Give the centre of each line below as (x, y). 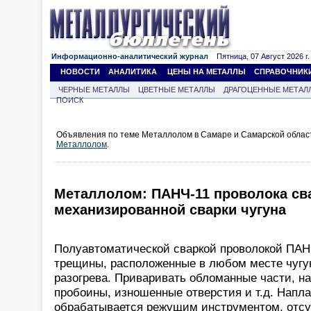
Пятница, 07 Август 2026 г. (259, 56)
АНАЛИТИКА (133, 72)
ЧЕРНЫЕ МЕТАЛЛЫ (94, 90)
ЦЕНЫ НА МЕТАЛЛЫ (207, 72)
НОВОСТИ (80, 72)
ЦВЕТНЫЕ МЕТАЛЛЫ (177, 90)
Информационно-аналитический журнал (130, 56)
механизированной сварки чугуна (170, 210)
